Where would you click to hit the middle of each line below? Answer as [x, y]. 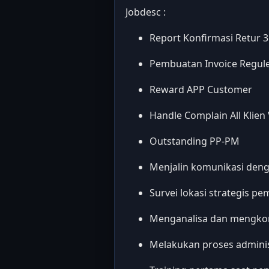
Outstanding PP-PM [195, 141]
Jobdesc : [146, 12]
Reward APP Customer [201, 89]
